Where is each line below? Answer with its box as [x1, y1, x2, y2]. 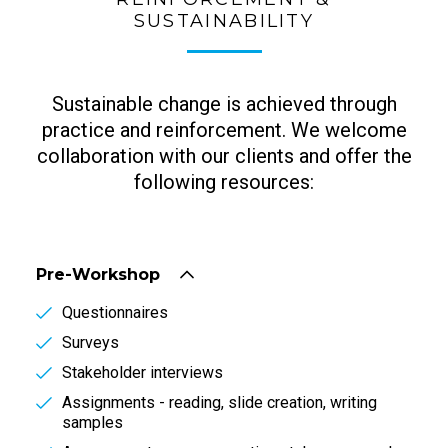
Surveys [62, 332, 119, 352]
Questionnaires [62, 302, 168, 322]
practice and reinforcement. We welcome [41, 117, 407, 142]
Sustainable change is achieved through [51, 91, 397, 116]
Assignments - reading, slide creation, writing [62, 392, 377, 412]
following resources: [134, 169, 314, 194]
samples [62, 412, 123, 432]
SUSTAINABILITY [133, 9, 315, 32]
